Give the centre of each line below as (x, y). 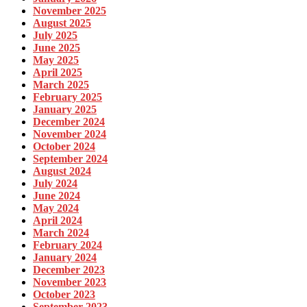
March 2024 (61, 233)
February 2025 (67, 97)
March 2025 (61, 85)
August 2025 (62, 23)
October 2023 (64, 295)
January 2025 (65, 110)
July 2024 (55, 184)
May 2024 (56, 208)
